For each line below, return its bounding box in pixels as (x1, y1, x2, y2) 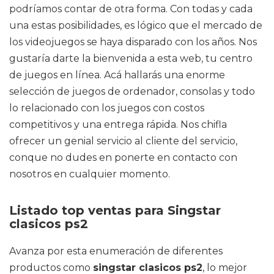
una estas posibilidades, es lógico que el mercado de (9, 20, 262, 31)
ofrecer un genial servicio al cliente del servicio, (9, 135, 237, 147)
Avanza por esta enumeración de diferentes (9, 245, 223, 257)
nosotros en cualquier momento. (9, 168, 170, 180)
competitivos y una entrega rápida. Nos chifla (9, 119, 227, 130)
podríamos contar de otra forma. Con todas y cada (9, 3, 253, 15)
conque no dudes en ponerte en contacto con (9, 152, 237, 163)
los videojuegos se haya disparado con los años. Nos (9, 36, 257, 48)
